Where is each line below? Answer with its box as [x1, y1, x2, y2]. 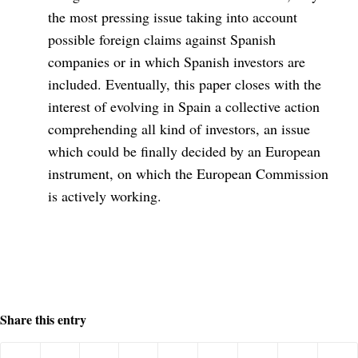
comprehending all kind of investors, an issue [48, 119, 310, 139]
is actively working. [48, 186, 161, 206]
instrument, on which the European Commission [48, 164, 328, 184]
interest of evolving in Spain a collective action [48, 97, 320, 117]
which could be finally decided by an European [48, 141, 320, 161]
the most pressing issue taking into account [48, 7, 297, 27]
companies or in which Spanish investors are [48, 52, 305, 72]
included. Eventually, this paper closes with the [48, 74, 321, 94]
